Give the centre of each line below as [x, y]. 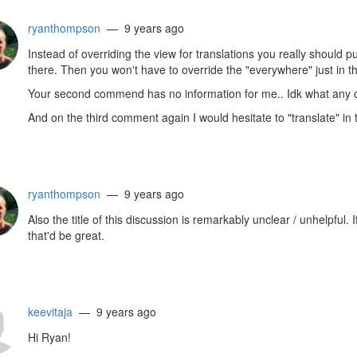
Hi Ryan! [49, 337]
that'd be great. [66, 235]
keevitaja [50, 312]
